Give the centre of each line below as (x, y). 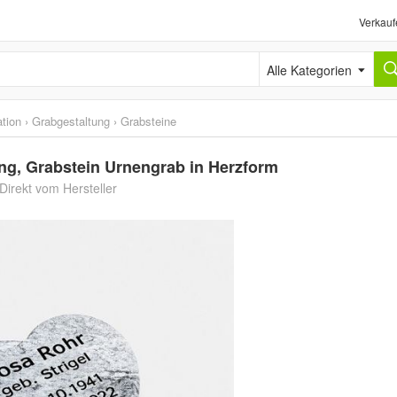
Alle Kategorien (302, 61)
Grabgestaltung (71, 121)
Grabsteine (148, 121)
